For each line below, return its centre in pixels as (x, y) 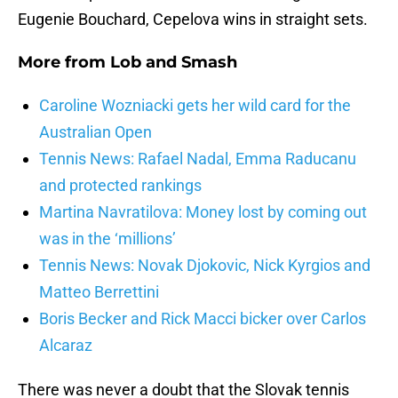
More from (64, 63)
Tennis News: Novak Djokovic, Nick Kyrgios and (205, 266)
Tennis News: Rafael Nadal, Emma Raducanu (198, 159)
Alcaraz (66, 346)
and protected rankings (120, 186)
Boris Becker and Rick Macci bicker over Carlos (203, 319)
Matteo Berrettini (99, 292)
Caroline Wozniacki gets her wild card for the (195, 106)
